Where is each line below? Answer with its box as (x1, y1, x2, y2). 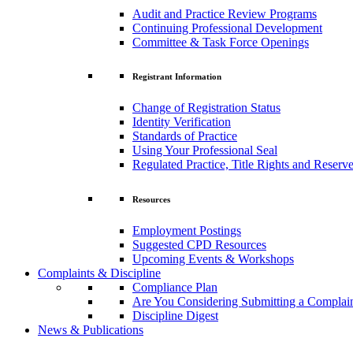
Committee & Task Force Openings (132, 35, 309, 49)
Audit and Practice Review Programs (132, 6, 317, 20)
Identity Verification (132, 115, 231, 129)
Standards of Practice (132, 129, 237, 143)
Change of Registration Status (132, 101, 281, 115)
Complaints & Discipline (38, 266, 161, 281)
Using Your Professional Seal (132, 143, 277, 158)
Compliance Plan (132, 281, 217, 295)
